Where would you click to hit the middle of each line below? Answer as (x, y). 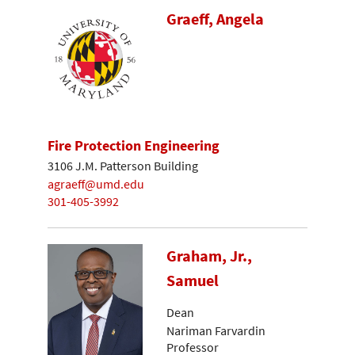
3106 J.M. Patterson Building (123, 166)
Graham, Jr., (209, 256)
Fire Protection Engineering (134, 145)
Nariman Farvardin (216, 330)
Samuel (193, 280)
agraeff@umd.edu (96, 183)
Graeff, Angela (215, 19)
